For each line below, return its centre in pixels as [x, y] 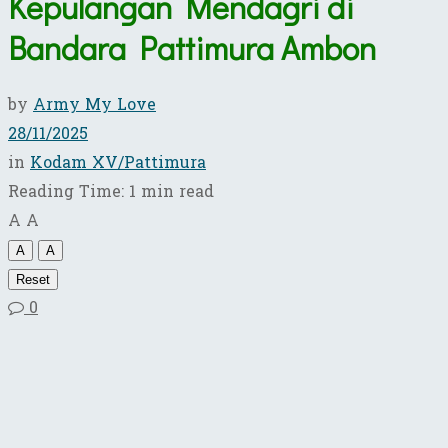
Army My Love [94, 104]
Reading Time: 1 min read [111, 191]
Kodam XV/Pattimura [118, 162]
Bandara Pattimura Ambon [192, 48]
